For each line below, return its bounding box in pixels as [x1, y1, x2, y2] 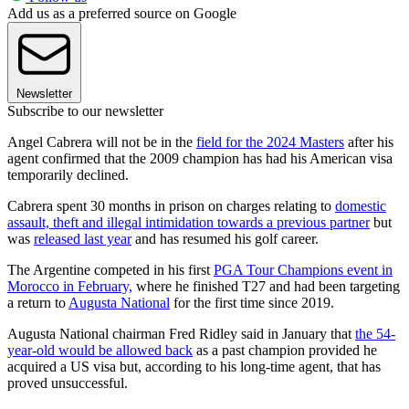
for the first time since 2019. [170, 294, 334, 310]
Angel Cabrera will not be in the [7, 133, 196, 150]
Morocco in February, [7, 278, 132, 294]
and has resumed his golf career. [131, 230, 322, 246]
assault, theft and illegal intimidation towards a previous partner [7, 214, 370, 230]
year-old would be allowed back [7, 341, 193, 358]
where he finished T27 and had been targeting [132, 278, 400, 294]
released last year [34, 230, 131, 246]
